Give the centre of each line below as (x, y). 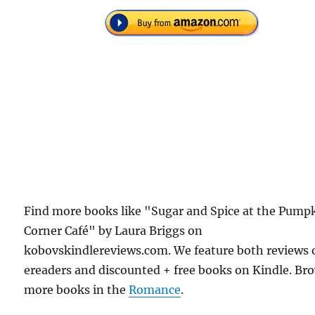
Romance (155, 289)
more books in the (77, 289)
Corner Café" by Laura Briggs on (114, 230)
